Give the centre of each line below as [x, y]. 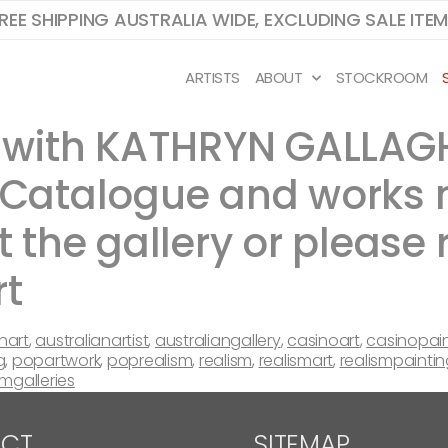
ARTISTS [212, 77]
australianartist [92, 340]
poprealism [149, 360]
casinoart [323, 340]
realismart [295, 360]
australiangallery [217, 340]
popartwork [56, 360]
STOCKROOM [381, 77]
